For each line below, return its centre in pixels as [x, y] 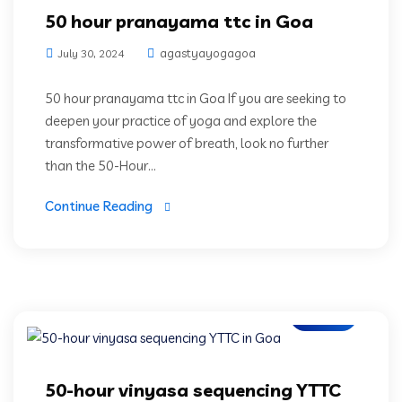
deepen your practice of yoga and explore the [181, 121]
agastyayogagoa [206, 53]
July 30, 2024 [90, 53]
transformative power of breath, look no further [187, 143]
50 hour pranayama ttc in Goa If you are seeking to [196, 98]
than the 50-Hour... [100, 166]
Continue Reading [99, 206]
